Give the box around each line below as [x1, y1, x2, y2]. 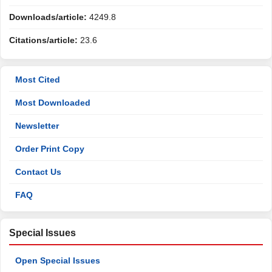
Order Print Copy [15, 144, 84, 154]
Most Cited [15, 75, 60, 84]
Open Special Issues [15, 256, 100, 265]
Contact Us [15, 167, 61, 177]
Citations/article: [9, 35, 78, 45]
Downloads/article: [9, 12, 87, 22]
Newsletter [15, 121, 59, 131]
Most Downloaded [15, 98, 90, 107]
